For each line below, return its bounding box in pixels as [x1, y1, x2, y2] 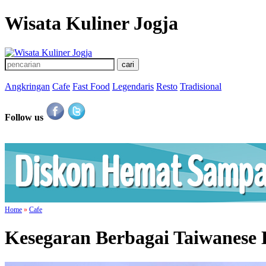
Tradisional [180, 81, 221, 91]
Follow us [5, 112, 43, 122]
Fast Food [72, 81, 110, 91]
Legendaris [112, 81, 154, 91]
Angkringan [5, 81, 50, 91]
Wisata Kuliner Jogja [5, 12, 178, 34]
